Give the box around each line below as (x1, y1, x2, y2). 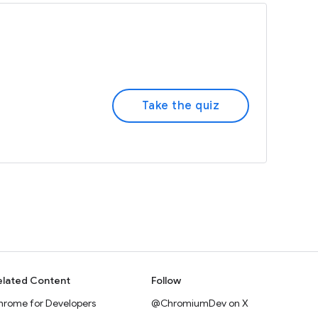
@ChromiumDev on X (151, 297, 249, 309)
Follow (151, 274, 182, 287)
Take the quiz (141, 99, 219, 113)
